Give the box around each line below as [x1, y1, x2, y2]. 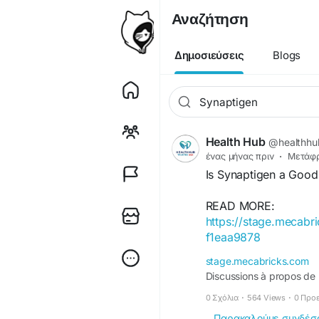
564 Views [246, 293, 286, 303]
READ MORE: [205, 199, 275, 213]
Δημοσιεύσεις [174, 48, 244, 62]
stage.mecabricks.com [205, 255, 309, 267]
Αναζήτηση [171, 9, 249, 28]
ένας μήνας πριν [205, 151, 274, 162]
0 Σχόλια [205, 293, 239, 303]
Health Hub [205, 135, 266, 149]
